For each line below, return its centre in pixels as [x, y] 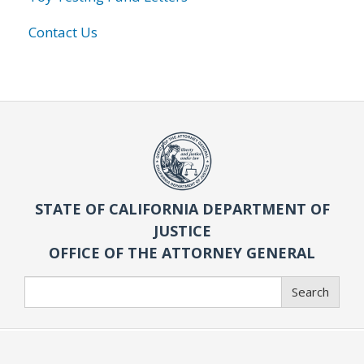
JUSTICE [182, 230]
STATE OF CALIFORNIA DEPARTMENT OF [182, 208]
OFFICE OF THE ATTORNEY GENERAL [182, 252]
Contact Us [63, 32]
